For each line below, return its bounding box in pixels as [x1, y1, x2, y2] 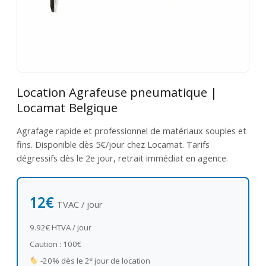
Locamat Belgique [16, 99, 118, 116]
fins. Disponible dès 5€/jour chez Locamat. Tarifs [16, 138, 210, 151]
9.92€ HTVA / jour [29, 222, 91, 233]
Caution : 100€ [29, 239, 81, 250]
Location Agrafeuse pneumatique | [16, 84, 217, 101]
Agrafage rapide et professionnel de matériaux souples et [16, 125, 246, 137]
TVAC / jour [56, 198, 103, 211]
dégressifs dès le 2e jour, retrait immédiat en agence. [16, 152, 228, 164]
